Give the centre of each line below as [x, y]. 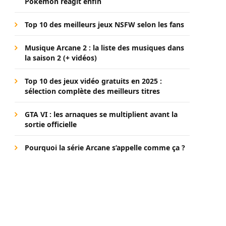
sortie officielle [51, 124]
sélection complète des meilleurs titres [92, 91]
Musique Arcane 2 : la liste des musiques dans [104, 48]
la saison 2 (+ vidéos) [61, 58]
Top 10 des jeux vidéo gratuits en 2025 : [93, 81]
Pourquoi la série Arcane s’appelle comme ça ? [105, 148]
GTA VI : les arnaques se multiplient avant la [101, 114]
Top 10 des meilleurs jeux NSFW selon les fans [104, 24]
